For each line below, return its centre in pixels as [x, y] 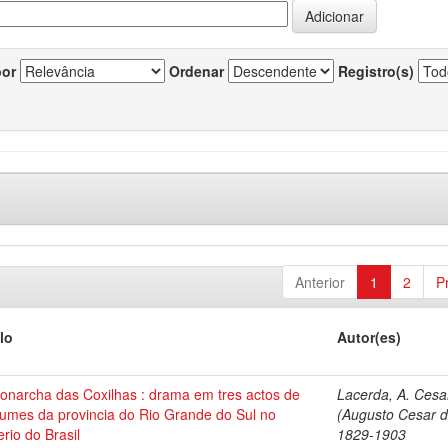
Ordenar [196, 71]
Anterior [319, 282]
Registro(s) [376, 71]
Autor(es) [369, 337]
